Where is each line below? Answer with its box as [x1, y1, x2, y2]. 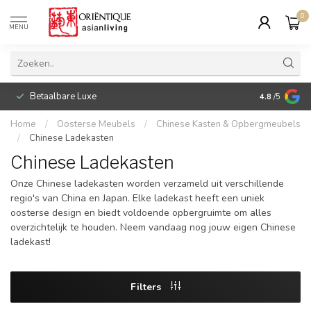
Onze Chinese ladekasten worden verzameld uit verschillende [10, 177, 284, 190]
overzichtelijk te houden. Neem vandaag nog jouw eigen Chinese [10, 221, 296, 234]
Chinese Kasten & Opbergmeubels [156, 118, 301, 131]
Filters [131, 280, 164, 294]
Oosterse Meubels [57, 118, 135, 131]
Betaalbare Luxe [30, 90, 96, 103]
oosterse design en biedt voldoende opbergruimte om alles [10, 206, 271, 219]
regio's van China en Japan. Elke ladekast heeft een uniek [10, 192, 264, 205]
